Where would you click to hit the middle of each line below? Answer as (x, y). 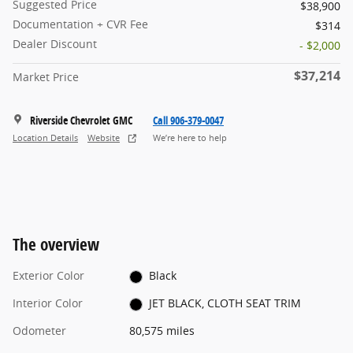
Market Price (46, 77)
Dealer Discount (55, 44)
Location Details (45, 137)
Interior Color (48, 303)
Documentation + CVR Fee (80, 24)
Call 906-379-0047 (188, 121)
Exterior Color (48, 276)
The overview (56, 245)
